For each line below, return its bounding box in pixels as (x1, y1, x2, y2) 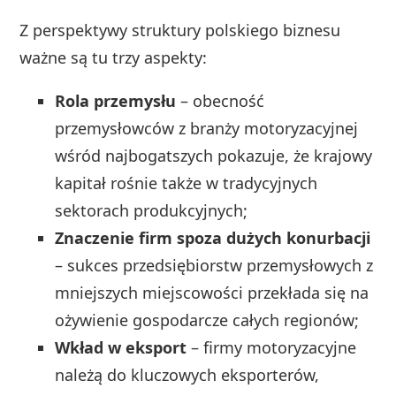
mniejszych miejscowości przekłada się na (55, 282, 369, 304)
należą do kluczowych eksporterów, (55, 364, 320, 386)
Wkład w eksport (55, 337, 187, 359)
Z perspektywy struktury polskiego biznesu (19, 19, 341, 42)
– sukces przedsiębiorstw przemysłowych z (55, 255, 374, 277)
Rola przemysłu (55, 90, 177, 112)
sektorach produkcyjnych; (55, 200, 248, 222)
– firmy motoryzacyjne (187, 337, 357, 359)
